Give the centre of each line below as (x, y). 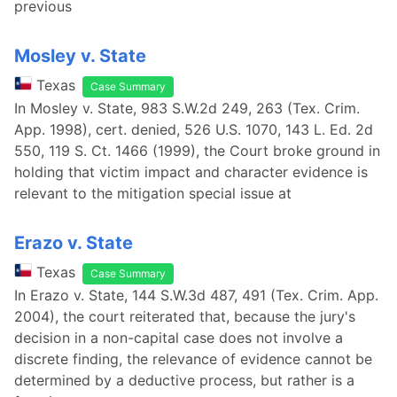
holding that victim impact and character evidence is (191, 172)
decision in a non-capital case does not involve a (179, 338)
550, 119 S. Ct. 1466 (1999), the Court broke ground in (197, 151)
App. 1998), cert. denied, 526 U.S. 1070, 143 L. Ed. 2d (194, 129)
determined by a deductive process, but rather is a (184, 380)
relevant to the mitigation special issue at (153, 193)
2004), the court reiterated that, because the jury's (185, 316)
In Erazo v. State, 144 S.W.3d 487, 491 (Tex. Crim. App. (196, 295)
